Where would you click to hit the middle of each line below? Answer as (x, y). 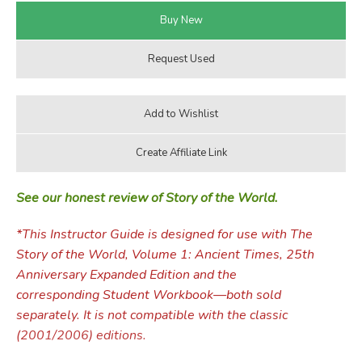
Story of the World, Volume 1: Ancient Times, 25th (165, 254)
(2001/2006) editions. (81, 335)
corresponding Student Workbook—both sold (148, 295)
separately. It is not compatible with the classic (152, 315)
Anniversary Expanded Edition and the (126, 274)
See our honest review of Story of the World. (147, 198)
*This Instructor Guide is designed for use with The (164, 234)
